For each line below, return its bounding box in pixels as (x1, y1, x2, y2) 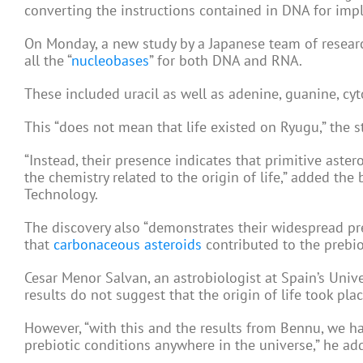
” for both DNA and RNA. (149, 51, 302, 70)
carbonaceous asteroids (53, 235, 202, 254)
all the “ (24, 51, 71, 70)
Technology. (24, 185, 98, 203)
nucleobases (71, 51, 149, 70)
